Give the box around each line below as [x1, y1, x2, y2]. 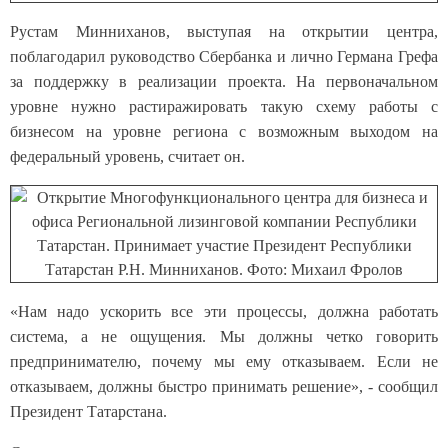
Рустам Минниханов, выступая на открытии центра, [10, 23, 438, 40]
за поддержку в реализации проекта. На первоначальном [10, 73, 438, 90]
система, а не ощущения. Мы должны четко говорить [10, 328, 438, 345]
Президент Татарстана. [10, 403, 167, 420]
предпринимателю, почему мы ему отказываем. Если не [10, 353, 438, 370]
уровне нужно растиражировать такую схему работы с [10, 98, 438, 115]
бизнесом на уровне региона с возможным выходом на [10, 123, 438, 140]
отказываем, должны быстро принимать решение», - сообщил [10, 378, 438, 395]
